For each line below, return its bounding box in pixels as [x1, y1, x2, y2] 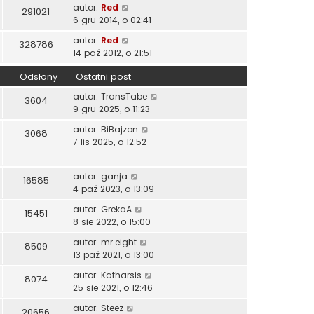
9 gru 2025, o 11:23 [73, 103, 150, 116]
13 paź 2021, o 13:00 [73, 249, 154, 261]
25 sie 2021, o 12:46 [73, 282, 153, 294]
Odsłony [20, 70, 57, 84]
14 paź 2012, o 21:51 [73, 47, 152, 60]
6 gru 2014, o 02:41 [73, 14, 151, 27]
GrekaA [101, 203, 132, 216]
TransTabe [101, 90, 147, 103]
